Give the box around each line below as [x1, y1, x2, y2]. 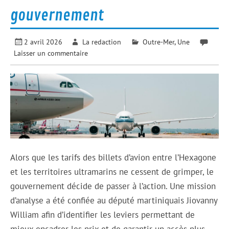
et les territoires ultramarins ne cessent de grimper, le [10, 166, 214, 178]
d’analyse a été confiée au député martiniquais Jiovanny [10, 195, 218, 207]
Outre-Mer [142, 37, 174, 47]
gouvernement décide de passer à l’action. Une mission [10, 180, 216, 192]
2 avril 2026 [24, 37, 63, 47]
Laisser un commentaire [14, 48, 88, 58]
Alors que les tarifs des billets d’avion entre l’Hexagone [10, 152, 217, 164]
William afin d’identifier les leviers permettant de [10, 209, 195, 221]
